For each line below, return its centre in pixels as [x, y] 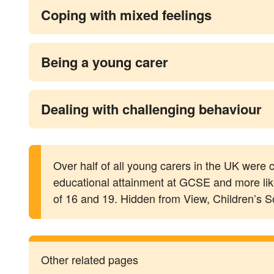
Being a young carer [105, 61]
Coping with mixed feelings [126, 14]
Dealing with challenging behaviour [151, 109]
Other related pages [90, 259]
